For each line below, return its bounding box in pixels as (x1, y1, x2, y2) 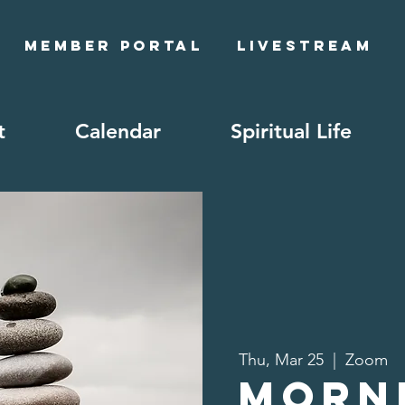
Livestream (237, 36, 373, 54)
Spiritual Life (231, 118, 352, 144)
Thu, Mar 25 (239, 350, 324, 371)
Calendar (75, 118, 161, 144)
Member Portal (24, 36, 203, 54)
